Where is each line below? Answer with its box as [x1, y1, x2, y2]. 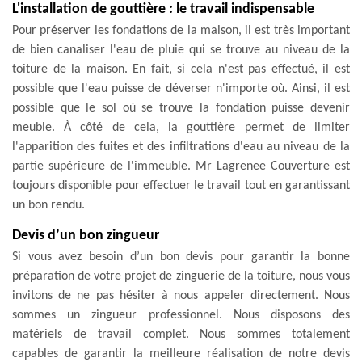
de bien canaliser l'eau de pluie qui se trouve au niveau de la [12, 43, 350, 57]
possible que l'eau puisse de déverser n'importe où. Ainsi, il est [12, 82, 350, 95]
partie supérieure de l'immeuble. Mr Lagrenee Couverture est [12, 159, 350, 173]
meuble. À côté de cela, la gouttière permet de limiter [12, 120, 350, 134]
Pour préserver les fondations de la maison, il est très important [12, 23, 350, 37]
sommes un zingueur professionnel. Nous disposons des [12, 308, 350, 322]
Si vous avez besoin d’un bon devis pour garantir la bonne [12, 250, 350, 263]
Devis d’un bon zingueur [12, 227, 159, 243]
